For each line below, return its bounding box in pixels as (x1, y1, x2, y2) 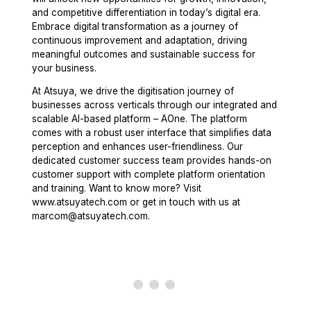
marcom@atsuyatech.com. (32, 210, 151, 222)
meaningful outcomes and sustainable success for (32, 48, 256, 60)
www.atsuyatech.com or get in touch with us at (32, 196, 241, 208)
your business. (32, 62, 97, 74)
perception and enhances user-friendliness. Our (32, 141, 244, 153)
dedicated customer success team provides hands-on (32, 155, 272, 167)
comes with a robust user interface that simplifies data (32, 127, 272, 139)
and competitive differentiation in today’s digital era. (32, 6, 261, 18)
